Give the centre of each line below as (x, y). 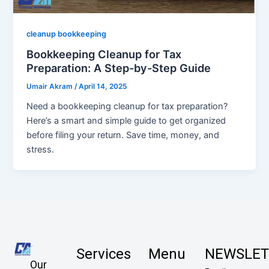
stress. (41, 150)
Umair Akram (51, 87)
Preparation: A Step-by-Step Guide (119, 68)
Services (104, 254)
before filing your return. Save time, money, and (123, 135)
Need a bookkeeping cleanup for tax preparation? (127, 107)
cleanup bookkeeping (67, 34)
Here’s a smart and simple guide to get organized (126, 121)
